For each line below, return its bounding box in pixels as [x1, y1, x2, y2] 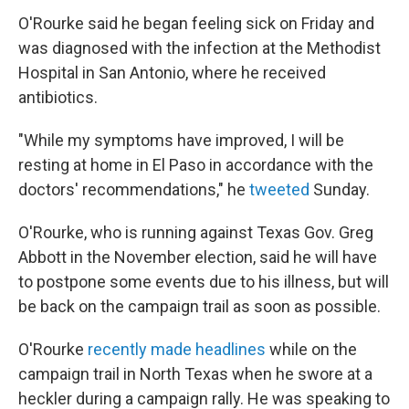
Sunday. [309, 179, 370, 199]
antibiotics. [18, 87, 98, 107]
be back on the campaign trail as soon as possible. [18, 296, 381, 316]
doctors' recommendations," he [18, 179, 249, 199]
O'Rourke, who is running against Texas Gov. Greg [18, 222, 373, 242]
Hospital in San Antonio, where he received [18, 62, 326, 82]
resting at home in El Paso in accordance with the [18, 154, 373, 174]
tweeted [249, 179, 309, 199]
